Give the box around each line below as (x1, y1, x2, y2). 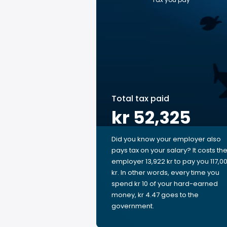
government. (111, 201, 154, 211)
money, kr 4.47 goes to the (111, 190, 199, 200)
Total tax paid (111, 93, 169, 104)
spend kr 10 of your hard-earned (111, 179, 218, 188)
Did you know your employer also (111, 134, 221, 144)
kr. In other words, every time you (111, 168, 219, 177)
